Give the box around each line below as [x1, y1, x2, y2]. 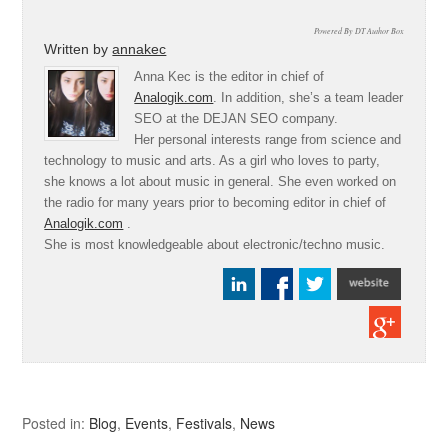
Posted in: [22, 413, 90, 433]
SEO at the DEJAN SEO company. [134, 111, 339, 126]
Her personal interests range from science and [134, 132, 402, 147]
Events [125, 413, 169, 433]
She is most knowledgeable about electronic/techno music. [44, 237, 386, 252]
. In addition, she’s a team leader [213, 90, 404, 105]
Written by [44, 41, 113, 57]
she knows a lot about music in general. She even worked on [44, 174, 397, 189]
